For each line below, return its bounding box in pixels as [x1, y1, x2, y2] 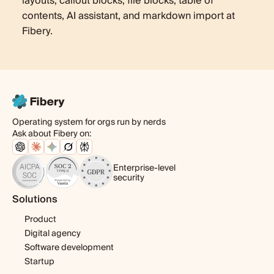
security [113, 171, 144, 186]
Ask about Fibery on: [12, 126, 91, 141]
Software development [24, 240, 114, 255]
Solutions [12, 190, 57, 208]
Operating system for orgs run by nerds [12, 114, 166, 130]
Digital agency [24, 226, 81, 241]
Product [24, 212, 56, 227]
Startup [24, 254, 54, 269]
